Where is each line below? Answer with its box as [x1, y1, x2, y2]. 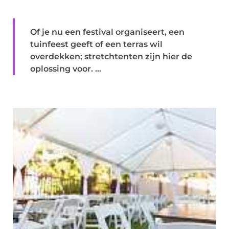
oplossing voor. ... [30, 63, 101, 74]
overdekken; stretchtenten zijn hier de [30, 51, 192, 61]
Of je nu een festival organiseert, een [30, 27, 185, 37]
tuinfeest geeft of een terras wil [30, 39, 163, 49]
